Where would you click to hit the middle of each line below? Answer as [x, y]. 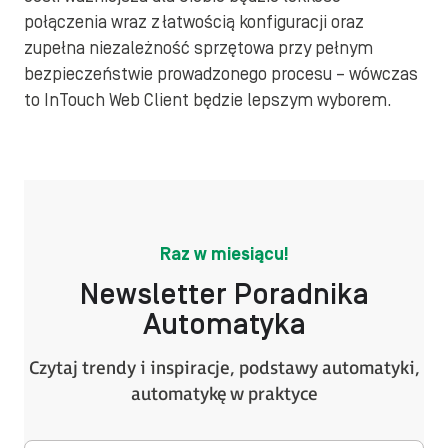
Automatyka [224, 325]
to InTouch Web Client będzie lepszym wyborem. [210, 100]
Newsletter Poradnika [224, 295]
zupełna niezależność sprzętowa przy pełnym [198, 48]
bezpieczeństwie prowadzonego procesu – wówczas [221, 74]
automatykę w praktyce [224, 394]
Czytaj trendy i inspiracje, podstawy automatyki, [224, 368]
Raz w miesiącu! [224, 254]
